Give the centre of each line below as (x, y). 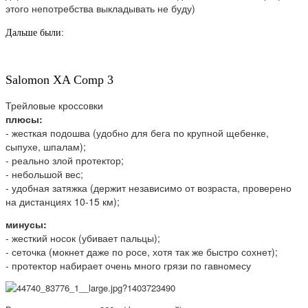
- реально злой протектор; (65, 161)
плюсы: (24, 119)
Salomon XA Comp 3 (59, 80)
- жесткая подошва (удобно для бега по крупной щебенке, (137, 133)
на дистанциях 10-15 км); (63, 202)
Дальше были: (35, 33)
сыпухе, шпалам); (46, 147)
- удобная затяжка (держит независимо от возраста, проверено (148, 188)
